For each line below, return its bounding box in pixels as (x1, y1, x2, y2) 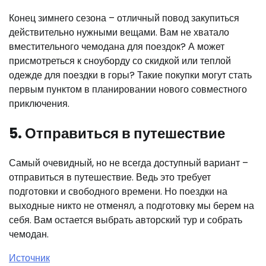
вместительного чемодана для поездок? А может (9, 39, 224, 53)
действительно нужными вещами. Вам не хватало (9, 25, 229, 39)
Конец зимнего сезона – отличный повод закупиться (9, 11, 239, 25)
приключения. (9, 96, 69, 110)
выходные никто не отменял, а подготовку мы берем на (9, 198, 254, 213)
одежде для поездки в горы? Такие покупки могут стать (9, 68, 252, 82)
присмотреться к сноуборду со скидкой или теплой (9, 53, 231, 68)
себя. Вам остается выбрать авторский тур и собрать (9, 213, 242, 227)
